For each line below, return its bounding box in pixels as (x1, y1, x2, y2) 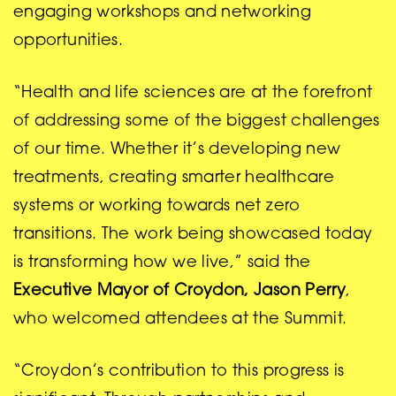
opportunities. (13, 33, 124, 49)
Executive (13, 283, 93, 300)
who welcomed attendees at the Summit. (13, 311, 347, 328)
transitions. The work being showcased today (13, 226, 373, 243)
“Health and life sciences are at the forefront (13, 85, 373, 102)
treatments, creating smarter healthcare (13, 170, 335, 187)
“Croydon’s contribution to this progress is (13, 363, 345, 380)
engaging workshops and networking (13, 4, 311, 21)
